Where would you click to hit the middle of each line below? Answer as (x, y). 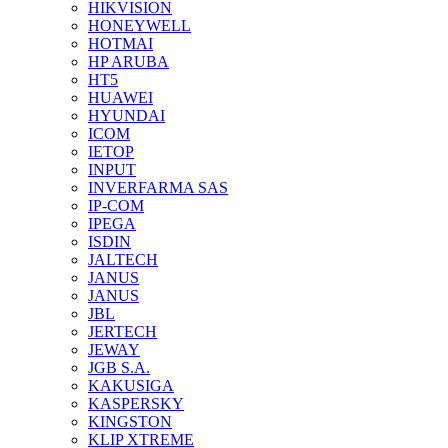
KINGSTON (130, 421)
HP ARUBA (128, 61)
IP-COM (116, 205)
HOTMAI (120, 43)
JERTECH (122, 331)
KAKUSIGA (131, 385)
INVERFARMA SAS (158, 187)
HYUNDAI (126, 115)
